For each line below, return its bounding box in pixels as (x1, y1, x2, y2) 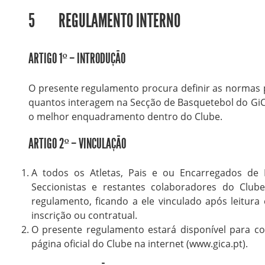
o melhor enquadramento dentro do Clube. (28, 109, 222, 123)
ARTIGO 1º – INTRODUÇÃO (28, 50, 125, 67)
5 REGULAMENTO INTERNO (28, 9, 180, 33)
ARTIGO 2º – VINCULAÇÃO (28, 135, 126, 152)
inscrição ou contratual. (31, 209, 137, 222)
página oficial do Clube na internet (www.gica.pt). (31, 237, 248, 251)
